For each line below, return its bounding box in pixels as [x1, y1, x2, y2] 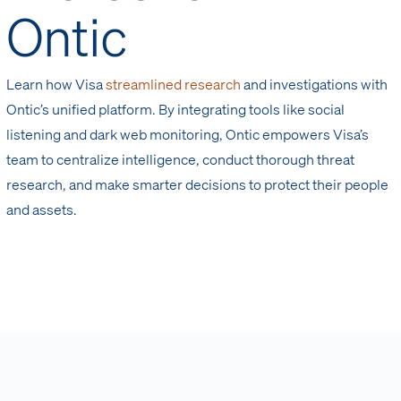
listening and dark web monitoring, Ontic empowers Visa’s [6, 124, 370, 144]
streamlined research [106, 74, 242, 94]
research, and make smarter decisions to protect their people [6, 175, 389, 194]
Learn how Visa [6, 74, 107, 94]
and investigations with [241, 74, 388, 94]
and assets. [6, 200, 78, 219]
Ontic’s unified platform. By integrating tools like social [6, 99, 346, 119]
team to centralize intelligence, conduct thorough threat [6, 149, 355, 169]
